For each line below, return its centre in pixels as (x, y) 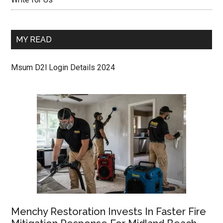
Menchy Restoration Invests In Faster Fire (109, 211)
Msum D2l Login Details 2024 (63, 67)
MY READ (34, 39)
